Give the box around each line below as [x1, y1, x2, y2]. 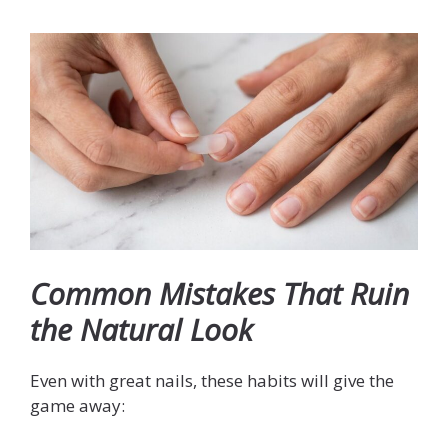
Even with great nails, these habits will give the [30, 368, 394, 392]
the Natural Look [30, 308, 253, 350]
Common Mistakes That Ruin [30, 272, 409, 314]
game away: [30, 393, 125, 417]
